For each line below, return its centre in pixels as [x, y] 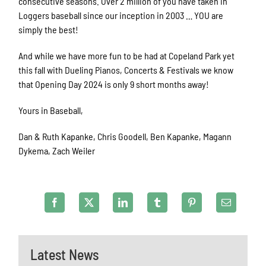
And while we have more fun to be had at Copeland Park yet [127, 56]
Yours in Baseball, [51, 110]
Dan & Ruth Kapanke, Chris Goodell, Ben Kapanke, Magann [125, 137]
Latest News [65, 255]
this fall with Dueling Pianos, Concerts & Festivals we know [126, 70]
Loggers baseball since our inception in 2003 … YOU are [121, 15]
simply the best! [49, 30]
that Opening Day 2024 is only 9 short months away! [114, 84]
